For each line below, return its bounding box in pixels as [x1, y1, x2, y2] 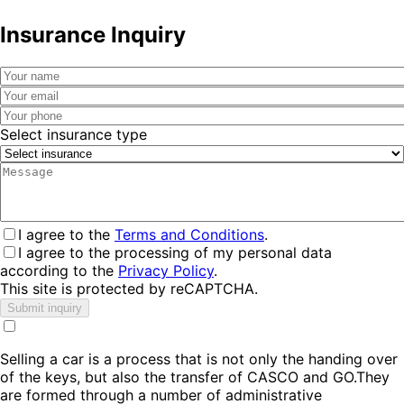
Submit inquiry [7, 301, 82, 316]
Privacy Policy [118, 262, 214, 280]
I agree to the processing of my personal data [18, 243, 332, 262]
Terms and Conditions [115, 225, 264, 244]
